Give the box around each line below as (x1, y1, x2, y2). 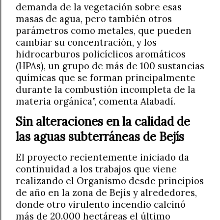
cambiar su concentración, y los (16, 36, 157, 48)
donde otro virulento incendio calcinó (16, 198, 186, 210)
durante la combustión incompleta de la (16, 83, 195, 95)
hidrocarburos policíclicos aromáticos (16, 48, 186, 60)
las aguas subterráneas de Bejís (16, 129, 184, 144)
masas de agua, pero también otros (16, 12, 172, 25)
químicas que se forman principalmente (16, 71, 195, 83)
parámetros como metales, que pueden (16, 24, 192, 36)
